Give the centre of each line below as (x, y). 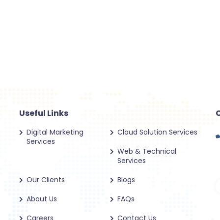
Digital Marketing (55, 132)
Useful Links (44, 113)
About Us (42, 199)
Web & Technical (147, 151)
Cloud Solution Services (157, 132)
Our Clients (46, 180)
